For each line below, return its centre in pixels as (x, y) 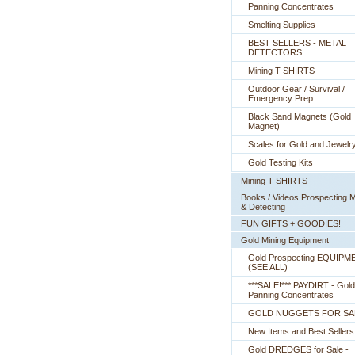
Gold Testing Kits (281, 162)
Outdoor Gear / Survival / (296, 89)
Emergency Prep (281, 98)
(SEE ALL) (268, 267)
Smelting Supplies (282, 25)
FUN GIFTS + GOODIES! (291, 223)
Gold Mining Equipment (285, 240)
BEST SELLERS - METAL (297, 43)
